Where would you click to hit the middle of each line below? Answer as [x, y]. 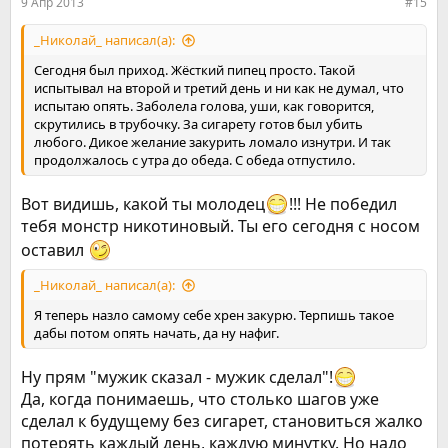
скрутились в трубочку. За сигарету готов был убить [198, 124]
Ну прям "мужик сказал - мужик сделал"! [177, 377]
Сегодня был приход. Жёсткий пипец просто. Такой [194, 70]
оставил [54, 250]
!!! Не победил [343, 204]
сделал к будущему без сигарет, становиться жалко [222, 421]
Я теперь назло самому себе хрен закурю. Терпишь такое [214, 315]
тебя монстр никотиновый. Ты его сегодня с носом [220, 226]
